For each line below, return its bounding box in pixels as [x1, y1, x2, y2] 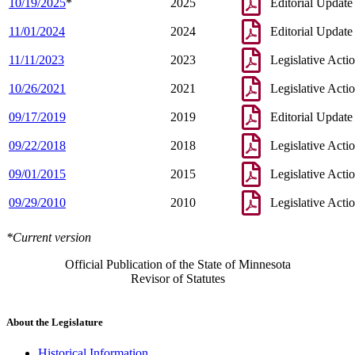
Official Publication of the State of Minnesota [64, 257, 291, 271]
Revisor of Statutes [130, 271, 225, 285]
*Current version [6, 230, 91, 244]
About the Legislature [6, 315, 103, 328]
